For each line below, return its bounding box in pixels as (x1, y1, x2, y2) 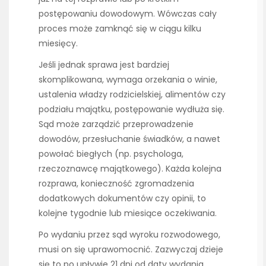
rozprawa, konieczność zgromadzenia (39, 177, 194, 189)
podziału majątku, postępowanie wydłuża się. (39, 103, 224, 115)
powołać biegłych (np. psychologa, (39, 147, 183, 160)
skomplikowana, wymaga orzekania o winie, (39, 73, 217, 85)
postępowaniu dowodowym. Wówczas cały (39, 7, 217, 20)
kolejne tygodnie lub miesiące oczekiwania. (39, 207, 217, 219)
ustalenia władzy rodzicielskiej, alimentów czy (39, 88, 226, 100)
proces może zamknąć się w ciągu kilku (39, 22, 201, 34)
